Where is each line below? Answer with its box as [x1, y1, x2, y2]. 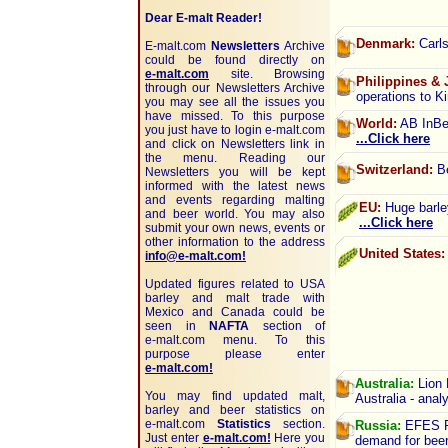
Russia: [355, 418, 401, 433]
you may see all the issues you [145, 95, 325, 109]
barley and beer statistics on [145, 403, 325, 417]
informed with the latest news [145, 179, 325, 193]
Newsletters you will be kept [145, 165, 325, 179]
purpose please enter [145, 347, 325, 361]
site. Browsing [209, 67, 325, 81]
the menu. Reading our [145, 151, 325, 165]
